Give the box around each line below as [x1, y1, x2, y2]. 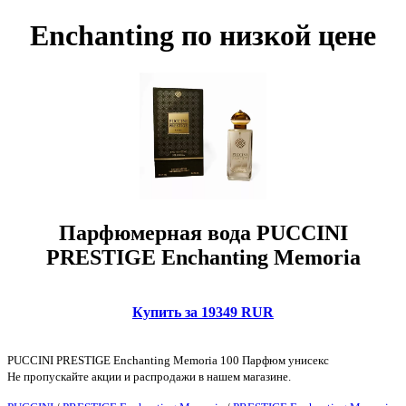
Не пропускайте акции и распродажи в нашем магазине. [7, 369, 291, 383]
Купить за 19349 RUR [132, 304, 274, 320]
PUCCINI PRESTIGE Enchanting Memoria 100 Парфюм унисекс [7, 353, 329, 367]
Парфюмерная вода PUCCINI [58, 220, 348, 245]
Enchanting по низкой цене [30, 19, 376, 53]
